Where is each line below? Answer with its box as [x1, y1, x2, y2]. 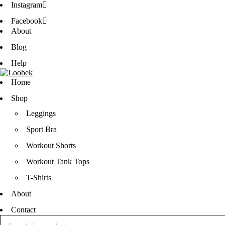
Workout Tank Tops [26, 157, 89, 166]
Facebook [11, 17, 42, 25]
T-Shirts [26, 173, 51, 182]
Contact [11, 205, 36, 214]
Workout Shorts [26, 141, 76, 150]
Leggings [26, 109, 56, 118]
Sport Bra [26, 125, 57, 134]
